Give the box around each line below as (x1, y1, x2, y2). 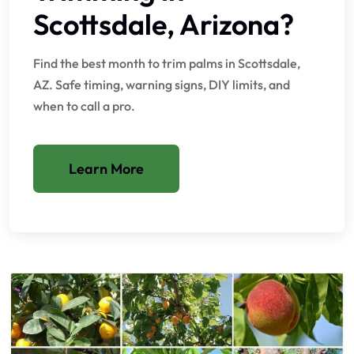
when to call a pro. (33, 98, 135, 115)
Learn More (69, 160, 144, 179)
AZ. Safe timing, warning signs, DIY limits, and (33, 77, 290, 93)
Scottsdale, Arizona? (33, 6, 294, 43)
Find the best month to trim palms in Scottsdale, (33, 55, 300, 72)
